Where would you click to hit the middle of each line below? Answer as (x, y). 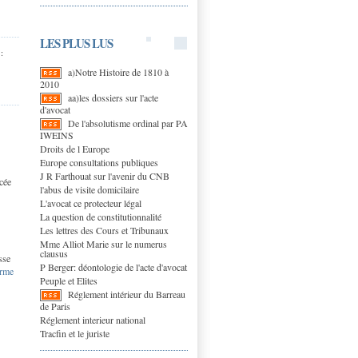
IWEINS (57, 135)
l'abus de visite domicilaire (89, 189)
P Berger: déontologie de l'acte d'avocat (113, 267)
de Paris (55, 306)
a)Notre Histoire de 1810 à (118, 72)
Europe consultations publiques (99, 162)
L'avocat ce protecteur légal (91, 203)
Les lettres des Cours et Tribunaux (104, 230)
